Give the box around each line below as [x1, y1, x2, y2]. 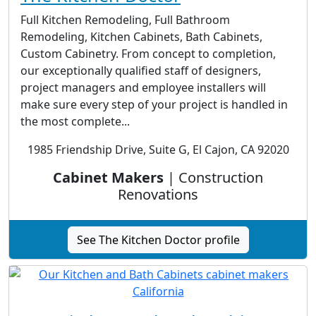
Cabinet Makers [53, 167, 164, 187]
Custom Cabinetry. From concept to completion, [20, 45, 276, 61]
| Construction [164, 167, 263, 187]
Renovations [118, 184, 198, 204]
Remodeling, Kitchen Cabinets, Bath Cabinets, [20, 28, 262, 44]
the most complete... [20, 113, 130, 129]
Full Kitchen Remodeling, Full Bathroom [20, 11, 230, 28]
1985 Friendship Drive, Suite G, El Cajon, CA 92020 [27, 141, 289, 157]
